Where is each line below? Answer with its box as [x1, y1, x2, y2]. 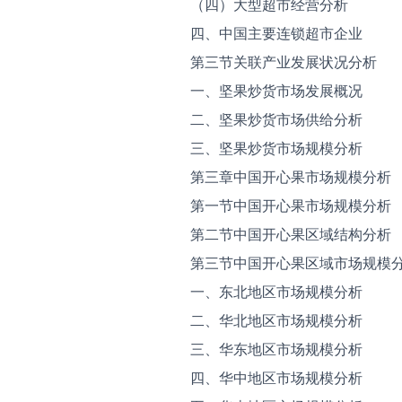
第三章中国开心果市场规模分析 [190, 168, 391, 186]
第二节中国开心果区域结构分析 [190, 225, 391, 243]
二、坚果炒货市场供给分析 [190, 110, 363, 128]
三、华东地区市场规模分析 [190, 340, 363, 358]
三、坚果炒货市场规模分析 [190, 139, 363, 157]
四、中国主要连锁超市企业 [190, 24, 363, 42]
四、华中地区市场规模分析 [190, 369, 363, 387]
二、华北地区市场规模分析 [190, 311, 363, 329]
